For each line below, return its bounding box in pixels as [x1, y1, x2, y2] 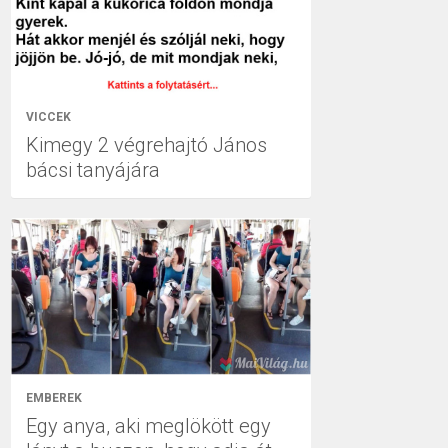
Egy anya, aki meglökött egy [26, 414, 271, 438]
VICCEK [26, 109, 71, 124]
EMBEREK [26, 391, 82, 405]
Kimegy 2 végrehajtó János [26, 132, 267, 157]
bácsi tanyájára [26, 157, 160, 182]
